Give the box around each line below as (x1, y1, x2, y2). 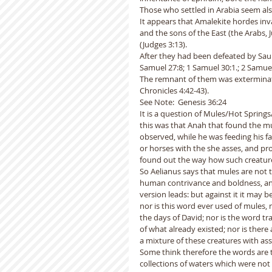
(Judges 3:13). (140, 39, 191, 50)
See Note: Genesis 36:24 (140, 97, 226, 107)
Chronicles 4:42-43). (140, 85, 209, 96)
